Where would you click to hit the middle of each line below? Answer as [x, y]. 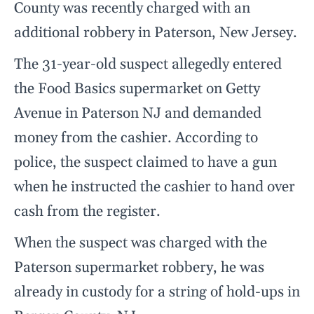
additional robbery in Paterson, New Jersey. [156, 33]
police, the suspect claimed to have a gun [145, 163]
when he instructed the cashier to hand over [155, 187]
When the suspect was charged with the [141, 244]
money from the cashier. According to [136, 138]
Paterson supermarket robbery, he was [139, 268]
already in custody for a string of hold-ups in [157, 293]
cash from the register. [87, 212]
